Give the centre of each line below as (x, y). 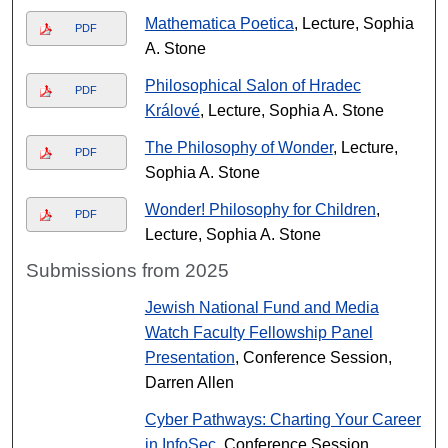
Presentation (189, 357)
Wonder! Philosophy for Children (260, 209)
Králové (172, 110)
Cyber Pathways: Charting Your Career (282, 419)
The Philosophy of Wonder (238, 147)
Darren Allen (189, 382)
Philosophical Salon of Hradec (252, 85)
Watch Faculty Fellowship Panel (258, 332)
